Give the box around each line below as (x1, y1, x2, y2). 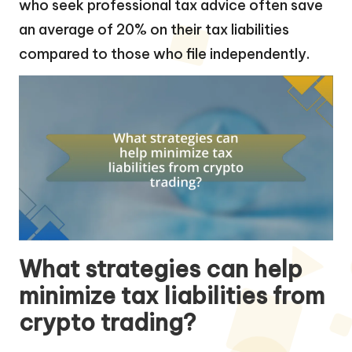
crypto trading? (19, 307, 196, 337)
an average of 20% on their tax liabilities (19, 20, 289, 38)
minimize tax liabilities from (19, 280, 324, 310)
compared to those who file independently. (19, 44, 310, 63)
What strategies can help (19, 254, 302, 284)
